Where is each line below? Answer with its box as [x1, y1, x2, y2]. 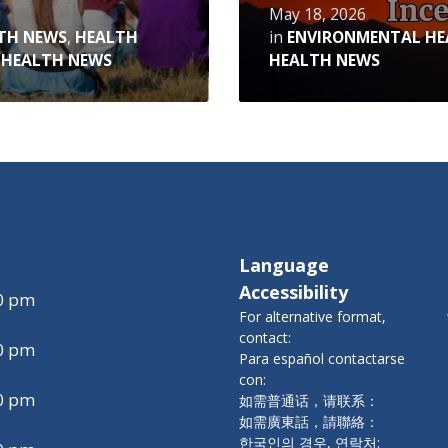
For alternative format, [239, 306, 386, 326]
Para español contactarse [239, 348, 405, 368]
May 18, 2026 [268, 2, 366, 25]
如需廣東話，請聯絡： [239, 411, 379, 431]
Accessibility [239, 279, 348, 304]
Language [239, 252, 329, 277]
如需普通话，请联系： [239, 390, 379, 410]
